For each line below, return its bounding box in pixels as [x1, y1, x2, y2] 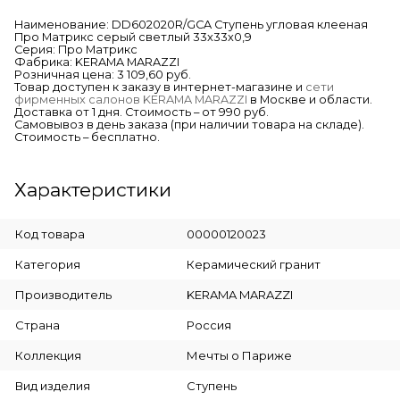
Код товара [15, 226, 85, 241]
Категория [15, 256, 80, 271]
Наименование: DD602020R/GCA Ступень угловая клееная [14, 17, 368, 31]
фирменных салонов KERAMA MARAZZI [14, 92, 247, 106]
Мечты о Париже [186, 347, 292, 362]
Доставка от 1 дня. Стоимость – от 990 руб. [14, 104, 269, 119]
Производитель [15, 287, 112, 302]
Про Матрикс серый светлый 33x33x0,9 [14, 29, 252, 44]
